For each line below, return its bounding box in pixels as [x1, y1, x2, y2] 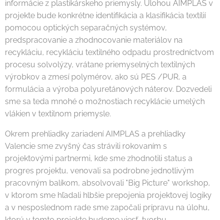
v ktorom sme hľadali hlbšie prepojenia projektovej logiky [5, 190, 212, 200]
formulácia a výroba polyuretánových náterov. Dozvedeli [5, 84, 212, 94]
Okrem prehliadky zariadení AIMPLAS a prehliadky [5, 129, 186, 138]
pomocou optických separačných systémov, [5, 23, 167, 32]
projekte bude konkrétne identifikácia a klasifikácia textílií [5, 10, 206, 20]
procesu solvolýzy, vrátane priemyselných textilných [5, 59, 195, 69]
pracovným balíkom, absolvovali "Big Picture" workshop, [5, 178, 210, 188]
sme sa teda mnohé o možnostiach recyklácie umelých [5, 96, 205, 106]
